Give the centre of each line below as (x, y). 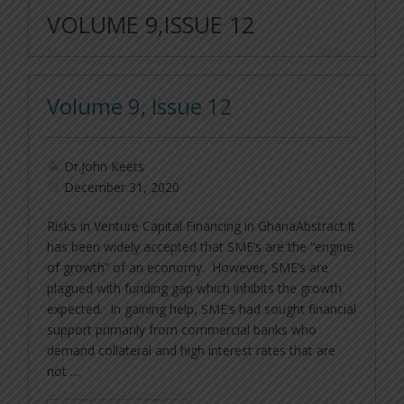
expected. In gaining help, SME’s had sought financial (202, 309)
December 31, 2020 (122, 188)
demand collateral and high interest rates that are (192, 351)
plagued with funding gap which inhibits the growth (195, 289)
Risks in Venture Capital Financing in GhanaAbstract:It (202, 226)
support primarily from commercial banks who (182, 330)
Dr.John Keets (105, 167)
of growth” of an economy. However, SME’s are (188, 268)
